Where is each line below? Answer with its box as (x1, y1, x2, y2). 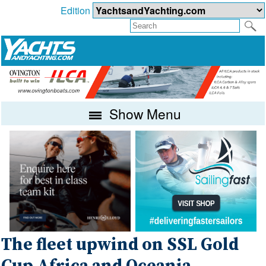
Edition (60, 4, 93, 18)
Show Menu (106, 103, 182, 123)
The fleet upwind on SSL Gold (1, 234, 239, 256)
